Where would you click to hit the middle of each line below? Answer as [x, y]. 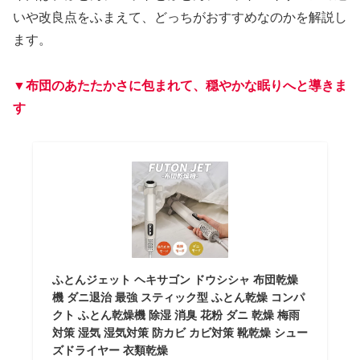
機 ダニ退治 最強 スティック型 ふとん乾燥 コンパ [178, 298]
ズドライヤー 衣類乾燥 [110, 351]
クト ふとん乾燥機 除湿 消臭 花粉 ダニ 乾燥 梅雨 [176, 315]
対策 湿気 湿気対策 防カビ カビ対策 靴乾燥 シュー [180, 333]
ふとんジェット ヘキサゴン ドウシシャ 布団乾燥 [175, 280]
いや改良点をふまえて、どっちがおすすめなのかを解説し [180, 17]
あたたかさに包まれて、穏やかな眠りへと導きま [206, 85]
